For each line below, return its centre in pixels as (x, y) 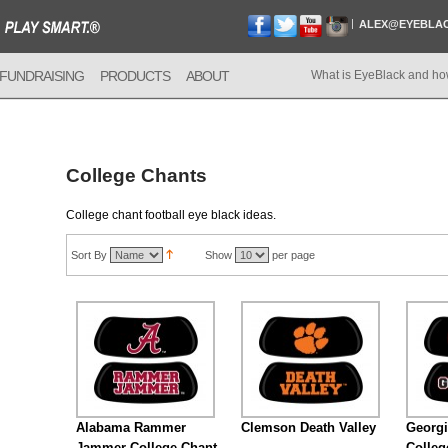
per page (292, 255)
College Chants (136, 175)
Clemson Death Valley (308, 427)
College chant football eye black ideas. (171, 215)
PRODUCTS (135, 76)
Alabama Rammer (131, 427)
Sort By (89, 255)
